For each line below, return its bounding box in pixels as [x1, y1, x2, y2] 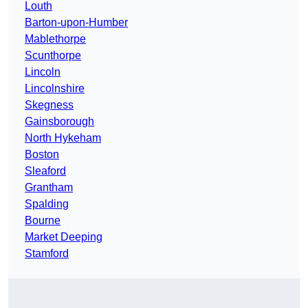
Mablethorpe [25, 33, 86, 45]
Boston [25, 148, 59, 161]
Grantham [25, 181, 73, 194]
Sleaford [25, 165, 66, 177]
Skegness [25, 99, 74, 111]
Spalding [25, 198, 69, 210]
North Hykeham [25, 132, 101, 144]
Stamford [25, 247, 69, 260]
